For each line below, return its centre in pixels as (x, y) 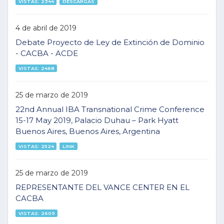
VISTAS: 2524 (36, 146)
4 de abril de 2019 (46, 28)
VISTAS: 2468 (36, 68)
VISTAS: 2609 (36, 213)
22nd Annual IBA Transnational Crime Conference (110, 109)
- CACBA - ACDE (47, 53)
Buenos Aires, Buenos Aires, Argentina (88, 131)
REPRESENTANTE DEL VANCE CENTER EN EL (102, 187)
